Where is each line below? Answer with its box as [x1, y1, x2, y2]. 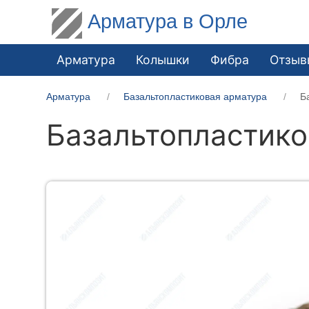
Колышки [136, 52, 190, 67]
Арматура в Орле [88, 10, 248, 32]
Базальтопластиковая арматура [123, 90, 268, 102]
